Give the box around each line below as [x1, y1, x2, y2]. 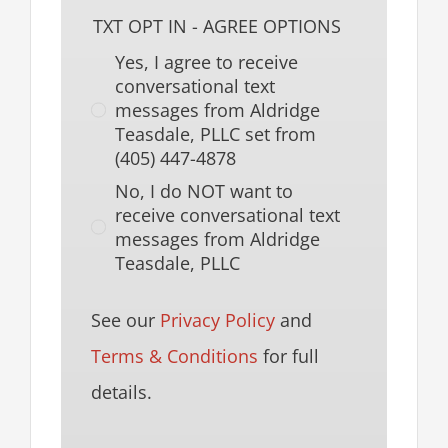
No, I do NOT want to [115, 178, 294, 203]
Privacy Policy [159, 307, 275, 332]
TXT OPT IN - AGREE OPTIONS [92, 14, 341, 39]
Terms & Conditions [90, 343, 258, 368]
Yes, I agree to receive [115, 49, 299, 74]
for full [257, 343, 319, 368]
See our [90, 307, 160, 332]
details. [90, 379, 152, 404]
